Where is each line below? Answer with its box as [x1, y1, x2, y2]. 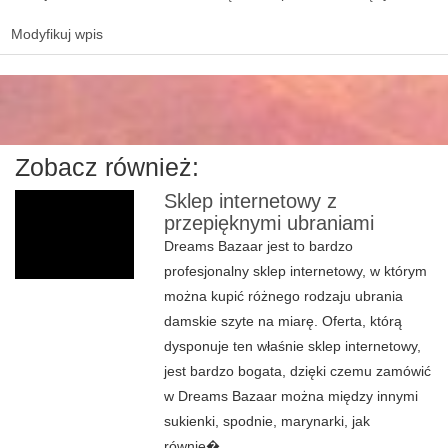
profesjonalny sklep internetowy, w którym [164, 263, 428, 279]
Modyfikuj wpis [11, 26, 103, 42]
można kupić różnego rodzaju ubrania [164, 288, 404, 304]
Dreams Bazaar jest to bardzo [164, 238, 354, 254]
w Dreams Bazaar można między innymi [164, 388, 419, 404]
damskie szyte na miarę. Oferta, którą [164, 313, 403, 329]
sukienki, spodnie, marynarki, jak [164, 413, 371, 429]
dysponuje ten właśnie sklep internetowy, [164, 338, 422, 354]
